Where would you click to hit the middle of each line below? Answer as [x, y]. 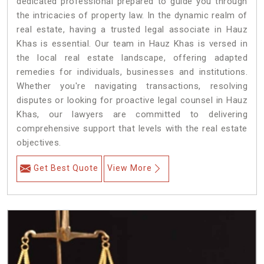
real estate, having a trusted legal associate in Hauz [132, 30]
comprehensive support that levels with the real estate [132, 129]
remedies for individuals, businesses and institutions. [132, 72]
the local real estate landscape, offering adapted [132, 58]
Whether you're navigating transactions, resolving [132, 86]
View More [130, 168]
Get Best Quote [66, 168]
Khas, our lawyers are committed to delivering [132, 115]
